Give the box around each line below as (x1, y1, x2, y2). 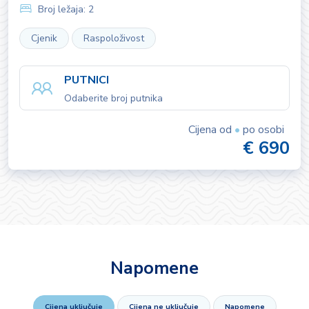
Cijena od (188, 122, 235, 137)
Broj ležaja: (35, 3, 88, 16)
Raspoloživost (83, 32, 144, 45)
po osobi (240, 122, 284, 137)
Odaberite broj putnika (64, 92, 163, 105)
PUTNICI (64, 72, 109, 88)
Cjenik (31, 32, 57, 45)
